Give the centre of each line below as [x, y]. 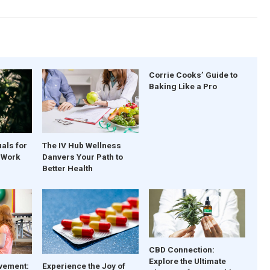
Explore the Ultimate [187, 261]
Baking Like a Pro [183, 86]
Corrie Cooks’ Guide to [193, 75]
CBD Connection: [181, 250]
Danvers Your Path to [83, 157]
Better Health [68, 168]
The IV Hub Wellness [82, 146]
